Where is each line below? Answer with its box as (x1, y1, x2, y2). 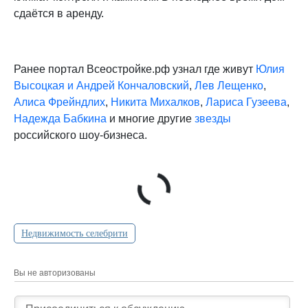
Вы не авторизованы (14, 268, 96, 278)
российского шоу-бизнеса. (14, 129, 147, 142)
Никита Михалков (111, 96, 200, 109)
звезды (195, 113, 231, 125)
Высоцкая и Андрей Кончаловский (14, 80, 189, 92)
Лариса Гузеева (206, 96, 287, 109)
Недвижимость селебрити (21, 228, 128, 239)
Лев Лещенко (195, 80, 263, 92)
